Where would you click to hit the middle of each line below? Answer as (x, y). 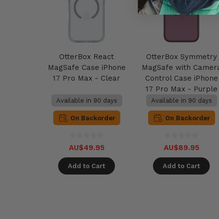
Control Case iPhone (181, 78)
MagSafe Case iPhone (87, 68)
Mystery (181, 100)
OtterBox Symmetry (181, 57)
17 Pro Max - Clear (87, 78)
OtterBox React (87, 57)
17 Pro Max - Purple (181, 89)
